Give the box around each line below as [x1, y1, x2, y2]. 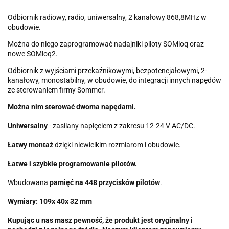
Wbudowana [8, 178, 50, 187]
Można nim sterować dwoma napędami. [8, 102, 136, 111]
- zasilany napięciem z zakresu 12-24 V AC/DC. [48, 121, 195, 130]
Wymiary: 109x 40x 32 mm [8, 197, 92, 205]
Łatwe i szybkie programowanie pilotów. [8, 159, 137, 168]
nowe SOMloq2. [8, 49, 58, 58]
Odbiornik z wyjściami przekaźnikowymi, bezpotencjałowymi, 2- [8, 66, 207, 75]
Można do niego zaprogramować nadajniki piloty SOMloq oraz [8, 39, 204, 48]
